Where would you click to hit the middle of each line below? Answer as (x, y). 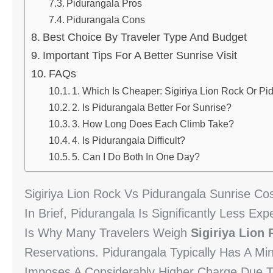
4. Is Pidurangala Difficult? (128, 140)
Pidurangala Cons (105, 19)
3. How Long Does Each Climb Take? (153, 124)
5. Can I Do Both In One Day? (136, 157)
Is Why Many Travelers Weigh (108, 233)
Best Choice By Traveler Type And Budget (144, 37)
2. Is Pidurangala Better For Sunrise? (151, 107)
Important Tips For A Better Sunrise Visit (140, 55)
